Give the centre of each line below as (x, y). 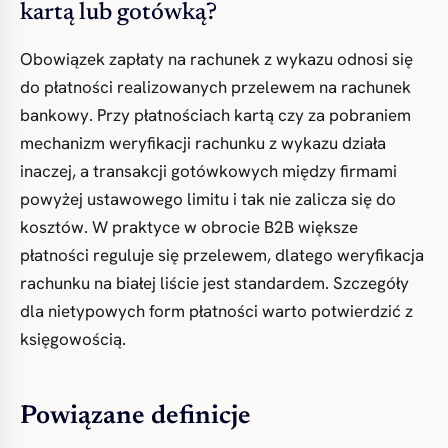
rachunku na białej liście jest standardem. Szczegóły (214, 283)
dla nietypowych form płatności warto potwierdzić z (216, 311)
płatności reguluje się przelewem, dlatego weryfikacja (222, 255)
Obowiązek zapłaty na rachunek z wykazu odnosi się (216, 59)
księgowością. (73, 339)
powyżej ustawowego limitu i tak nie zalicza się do (208, 199)
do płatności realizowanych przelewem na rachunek (215, 87)
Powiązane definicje (135, 417)
